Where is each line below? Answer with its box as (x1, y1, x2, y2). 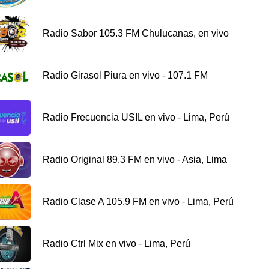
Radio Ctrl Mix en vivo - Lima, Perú (42, 238, 190, 249)
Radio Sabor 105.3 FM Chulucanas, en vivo (42, 28, 229, 39)
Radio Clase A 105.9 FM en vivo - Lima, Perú (42, 196, 234, 207)
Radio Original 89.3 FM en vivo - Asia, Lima (42, 154, 227, 165)
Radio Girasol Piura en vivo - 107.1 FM (42, 70, 208, 81)
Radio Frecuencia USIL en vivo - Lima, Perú (42, 112, 229, 123)
